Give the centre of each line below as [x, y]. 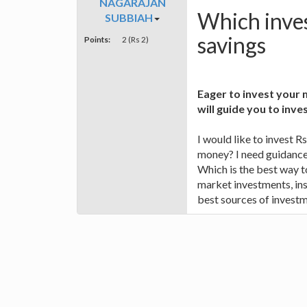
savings [232, 45]
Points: [97, 39]
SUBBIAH [129, 18]
